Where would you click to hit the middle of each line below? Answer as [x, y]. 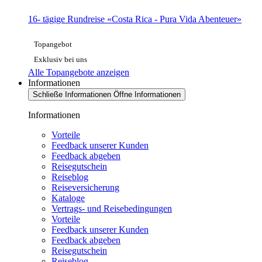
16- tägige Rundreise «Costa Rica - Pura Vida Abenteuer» [135, 19]
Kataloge [68, 198]
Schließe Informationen [72, 95]
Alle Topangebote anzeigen [79, 73]
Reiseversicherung [85, 188]
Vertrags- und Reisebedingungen [112, 209]
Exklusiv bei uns [61, 60]
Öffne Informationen [147, 95]
